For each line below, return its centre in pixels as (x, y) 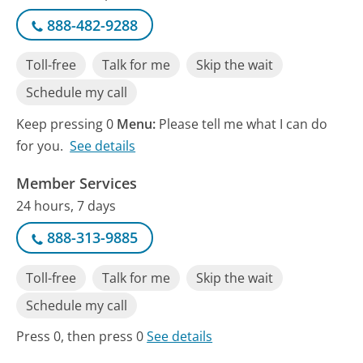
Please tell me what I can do (243, 124)
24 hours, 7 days (66, 205)
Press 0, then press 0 (82, 337)
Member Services (77, 183)
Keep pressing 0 (67, 124)
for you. (40, 145)
